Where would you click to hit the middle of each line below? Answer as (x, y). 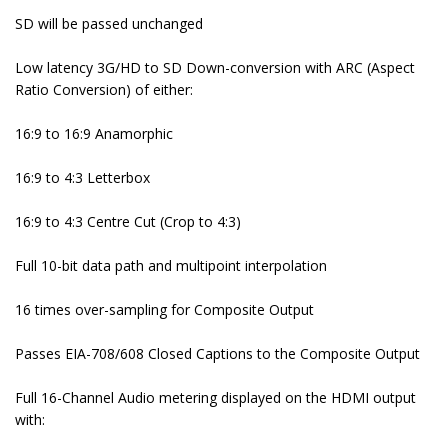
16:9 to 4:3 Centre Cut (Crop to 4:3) (128, 222)
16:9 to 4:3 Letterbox (82, 178)
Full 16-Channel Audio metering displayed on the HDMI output (215, 398)
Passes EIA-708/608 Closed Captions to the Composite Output (217, 354)
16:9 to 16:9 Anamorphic (94, 134)
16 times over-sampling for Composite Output (164, 310)
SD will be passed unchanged (109, 24)
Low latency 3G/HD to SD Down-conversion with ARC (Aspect (215, 68)
